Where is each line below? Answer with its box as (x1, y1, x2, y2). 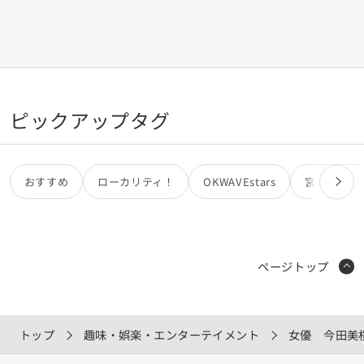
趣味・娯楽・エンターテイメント (83, 325, 260, 343)
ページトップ (257, 257, 330, 275)
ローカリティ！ (97, 173, 175, 189)
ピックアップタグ (9, 106, 171, 135)
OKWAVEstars (203, 173, 276, 189)
